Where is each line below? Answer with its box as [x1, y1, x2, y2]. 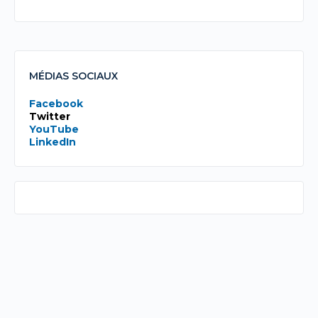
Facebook [29, 97, 83, 111]
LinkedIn [29, 136, 76, 149]
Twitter [29, 110, 70, 124]
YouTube [29, 123, 79, 136]
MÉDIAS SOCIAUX [29, 70, 118, 83]
